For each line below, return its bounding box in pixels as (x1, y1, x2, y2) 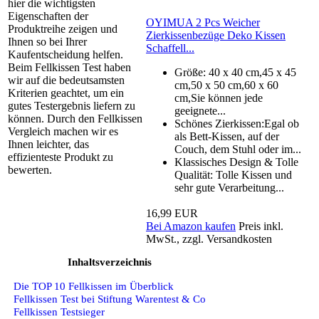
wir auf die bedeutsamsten (8, 74, 125, 87)
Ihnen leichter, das (8, 138, 89, 151)
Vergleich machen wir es (8, 125, 118, 138)
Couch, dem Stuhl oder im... (174, 143, 301, 156)
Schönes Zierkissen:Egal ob (174, 117, 299, 130)
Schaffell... (146, 42, 194, 55)
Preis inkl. (239, 220, 283, 233)
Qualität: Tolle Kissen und (174, 169, 292, 182)
